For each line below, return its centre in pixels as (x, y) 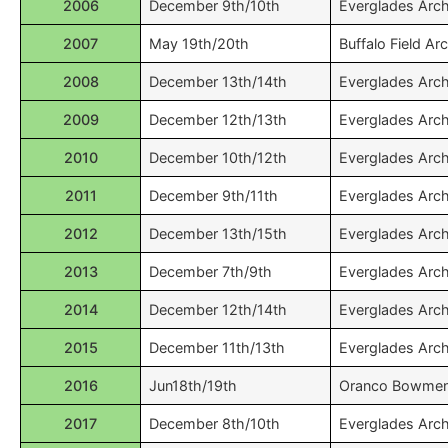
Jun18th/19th (193, 385)
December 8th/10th (214, 423)
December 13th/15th (218, 233)
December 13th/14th (218, 81)
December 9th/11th (213, 195)
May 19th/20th (199, 43)
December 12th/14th (218, 309)
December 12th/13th (218, 119)
